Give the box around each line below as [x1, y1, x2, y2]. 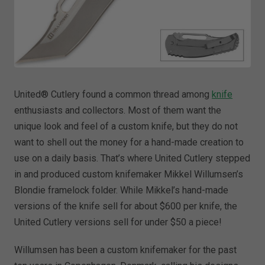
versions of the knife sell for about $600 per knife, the [14, 200, 238, 212]
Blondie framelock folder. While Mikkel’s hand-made [14, 184, 229, 196]
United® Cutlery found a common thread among [14, 88, 212, 100]
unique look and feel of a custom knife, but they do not [14, 120, 238, 132]
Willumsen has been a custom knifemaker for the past [14, 244, 237, 256]
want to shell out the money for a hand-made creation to [14, 136, 244, 148]
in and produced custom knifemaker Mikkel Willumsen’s [14, 168, 244, 180]
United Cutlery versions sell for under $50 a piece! [14, 216, 222, 228]
